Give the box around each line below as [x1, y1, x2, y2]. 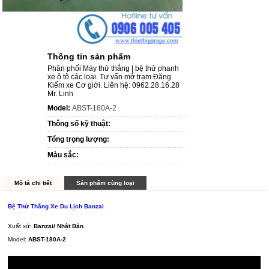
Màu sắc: [47, 151, 79, 160]
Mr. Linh [47, 89, 74, 98]
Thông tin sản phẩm [47, 52, 131, 62]
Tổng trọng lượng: [47, 135, 110, 144]
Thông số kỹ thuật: [47, 119, 111, 128]
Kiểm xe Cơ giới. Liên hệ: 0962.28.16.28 [47, 81, 180, 90]
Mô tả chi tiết [14, 180, 52, 187]
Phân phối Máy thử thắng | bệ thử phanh [47, 64, 180, 73]
